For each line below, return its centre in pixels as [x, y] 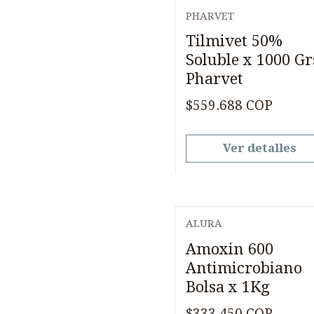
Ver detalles [260, 148]
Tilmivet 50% [234, 41]
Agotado [224, 29]
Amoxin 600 [230, 249]
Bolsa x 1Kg [228, 287]
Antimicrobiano [244, 268]
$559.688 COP [229, 105]
